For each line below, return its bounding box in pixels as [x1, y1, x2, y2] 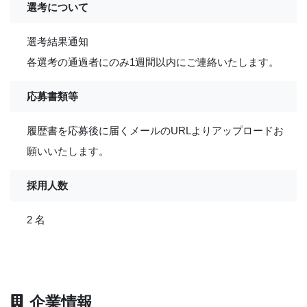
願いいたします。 [27, 145, 109, 157]
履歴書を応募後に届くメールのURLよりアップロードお [27, 124, 284, 136]
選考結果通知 [27, 35, 88, 47]
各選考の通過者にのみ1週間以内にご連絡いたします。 [27, 56, 279, 68]
